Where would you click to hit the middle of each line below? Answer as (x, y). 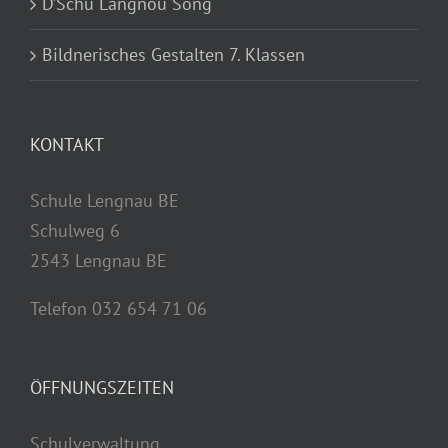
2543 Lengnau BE (98, 260)
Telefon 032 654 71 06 (118, 308)
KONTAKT (67, 144)
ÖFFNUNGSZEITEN (102, 387)
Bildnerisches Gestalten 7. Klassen (173, 54)
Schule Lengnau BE (104, 200)
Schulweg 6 (75, 230)
